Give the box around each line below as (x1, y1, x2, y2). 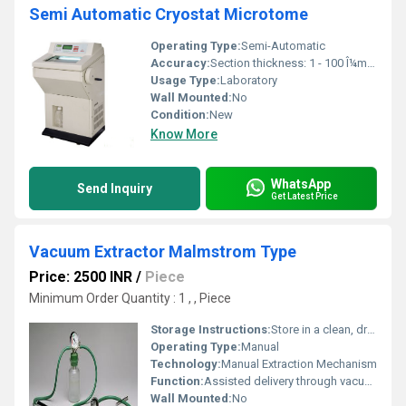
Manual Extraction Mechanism (221, 357, 377, 371)
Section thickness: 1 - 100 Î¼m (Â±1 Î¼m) (210, 56, 367, 70)
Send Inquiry (77, 181, 152, 196)
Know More (150, 127, 217, 141)
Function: (150, 374, 204, 388)
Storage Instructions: (150, 323, 271, 336)
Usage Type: (150, 73, 220, 87)
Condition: (150, 108, 209, 121)
